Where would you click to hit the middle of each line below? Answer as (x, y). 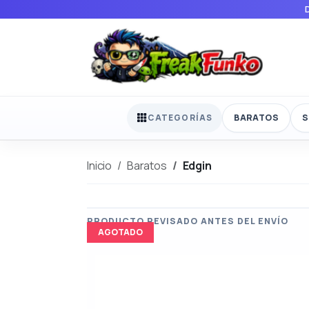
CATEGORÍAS (180, 118)
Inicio (100, 165)
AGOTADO (120, 232)
